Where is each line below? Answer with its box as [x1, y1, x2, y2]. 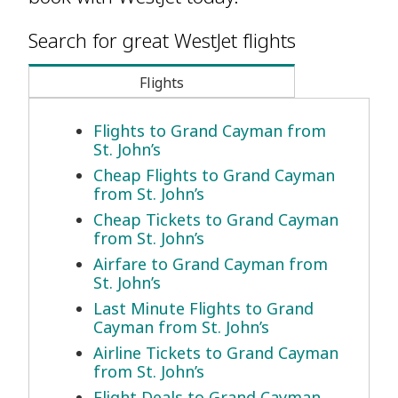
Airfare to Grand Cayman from [93, 253, 328, 275]
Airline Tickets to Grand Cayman [93, 342, 338, 364]
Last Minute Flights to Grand [93, 298, 314, 320]
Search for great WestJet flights [28, 27, 296, 54]
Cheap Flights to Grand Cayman [93, 164, 335, 187]
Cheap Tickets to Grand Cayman [93, 209, 338, 231]
